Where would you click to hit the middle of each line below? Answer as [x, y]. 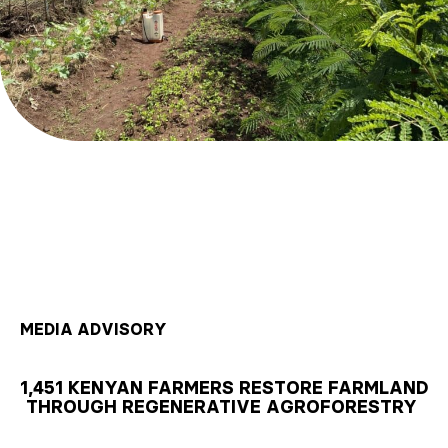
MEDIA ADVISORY [93, 328]
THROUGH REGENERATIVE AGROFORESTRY [221, 406]
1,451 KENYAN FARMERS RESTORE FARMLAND [224, 387]
